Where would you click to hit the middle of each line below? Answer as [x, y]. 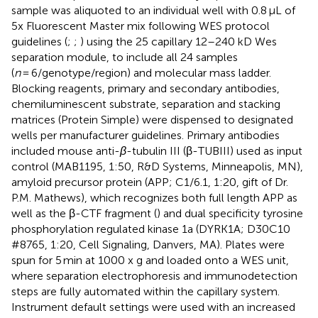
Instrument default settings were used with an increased [153, 307]
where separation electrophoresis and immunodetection [154, 275]
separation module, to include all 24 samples [125, 57]
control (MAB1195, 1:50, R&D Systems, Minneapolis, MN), [157, 166]
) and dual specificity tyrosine [230, 213]
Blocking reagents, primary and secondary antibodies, [146, 88]
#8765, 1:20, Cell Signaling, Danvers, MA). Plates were [148, 244]
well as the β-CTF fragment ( [84, 213]
